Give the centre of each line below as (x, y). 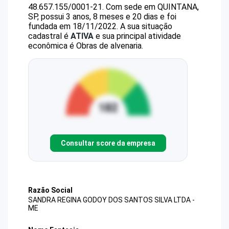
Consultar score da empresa (108, 143)
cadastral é (49, 36)
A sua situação (145, 26)
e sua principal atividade (137, 36)
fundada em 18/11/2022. (73, 26)
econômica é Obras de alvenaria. (86, 46)
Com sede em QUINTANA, (152, 7)
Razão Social (50, 190)
